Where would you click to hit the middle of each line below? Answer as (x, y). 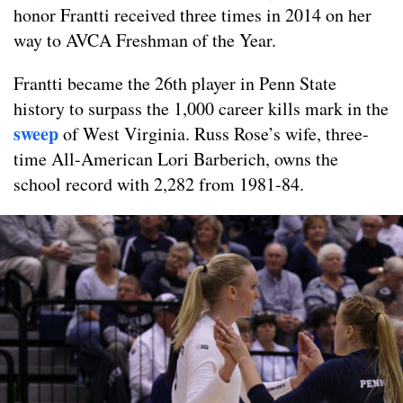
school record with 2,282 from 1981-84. (159, 184)
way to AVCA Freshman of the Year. (145, 40)
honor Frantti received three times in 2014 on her (193, 14)
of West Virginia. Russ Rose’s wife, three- (214, 133)
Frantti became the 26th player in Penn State (175, 83)
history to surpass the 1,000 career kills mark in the (201, 108)
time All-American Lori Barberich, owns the (176, 158)
